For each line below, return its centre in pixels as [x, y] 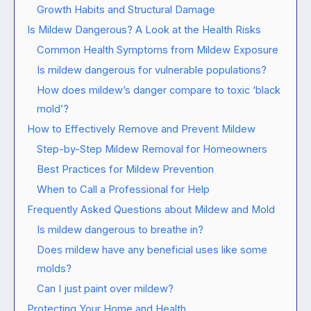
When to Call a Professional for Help [123, 189]
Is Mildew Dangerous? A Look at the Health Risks [144, 30]
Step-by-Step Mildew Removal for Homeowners [152, 149]
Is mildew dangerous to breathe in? [120, 229]
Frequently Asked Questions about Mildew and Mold [151, 209]
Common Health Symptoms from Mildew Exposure [158, 50]
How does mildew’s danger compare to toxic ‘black [159, 90]
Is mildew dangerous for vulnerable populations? [152, 70]
